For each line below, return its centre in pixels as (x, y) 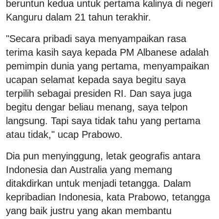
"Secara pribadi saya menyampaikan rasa (96, 38)
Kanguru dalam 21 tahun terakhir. (78, 17)
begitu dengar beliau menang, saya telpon (97, 107)
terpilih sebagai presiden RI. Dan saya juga (99, 93)
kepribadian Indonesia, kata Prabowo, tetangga (108, 197)
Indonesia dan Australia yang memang (89, 169)
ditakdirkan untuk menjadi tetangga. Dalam (99, 183)
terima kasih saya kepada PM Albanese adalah (107, 52)
